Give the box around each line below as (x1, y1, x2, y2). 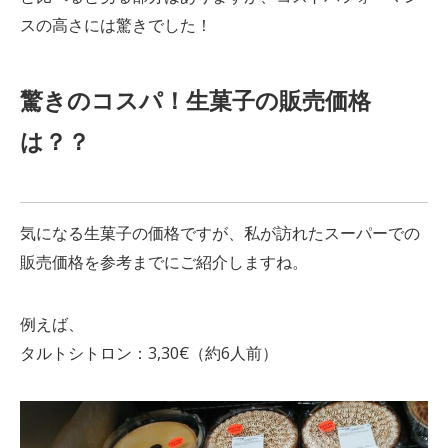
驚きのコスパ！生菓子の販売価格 (19, 83, 371, 116)
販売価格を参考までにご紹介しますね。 (19, 251, 308, 274)
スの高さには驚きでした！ (19, 13, 212, 36)
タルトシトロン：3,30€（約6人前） (19, 341, 278, 364)
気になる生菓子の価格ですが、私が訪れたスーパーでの (19, 222, 420, 245)
